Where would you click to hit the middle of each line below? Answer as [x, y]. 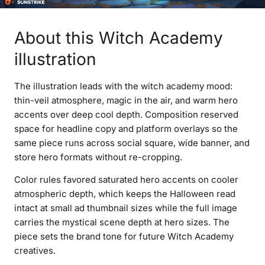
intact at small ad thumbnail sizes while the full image [126, 208]
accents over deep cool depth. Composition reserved [126, 115]
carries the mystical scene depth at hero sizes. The [122, 222]
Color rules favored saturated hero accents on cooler [126, 180]
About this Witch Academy [119, 38]
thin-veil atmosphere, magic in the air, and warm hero [126, 101]
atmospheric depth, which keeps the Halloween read [125, 194]
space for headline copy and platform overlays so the [126, 129]
